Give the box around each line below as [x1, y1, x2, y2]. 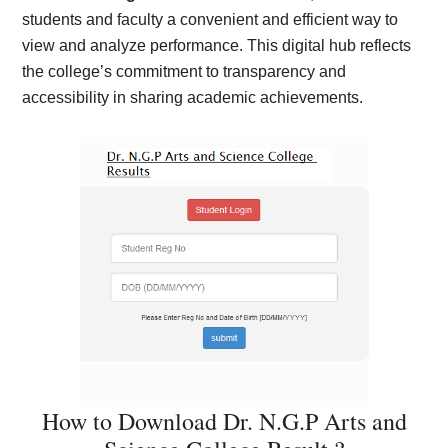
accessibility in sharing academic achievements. [22, 89, 364, 106]
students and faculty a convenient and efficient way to [22, 11, 399, 28]
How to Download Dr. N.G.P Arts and [41, 405, 407, 437]
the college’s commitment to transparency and [22, 63, 347, 80]
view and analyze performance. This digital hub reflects [22, 37, 412, 54]
